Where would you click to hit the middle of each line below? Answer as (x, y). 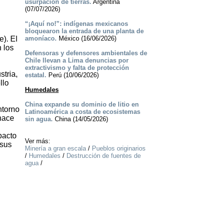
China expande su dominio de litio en (82, 105)
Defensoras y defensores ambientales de (86, 53)
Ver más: (37, 141)
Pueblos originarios (119, 149)
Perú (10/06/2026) (72, 75)
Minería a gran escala (55, 149)
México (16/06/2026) (86, 39)
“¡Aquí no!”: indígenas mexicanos (76, 24)
